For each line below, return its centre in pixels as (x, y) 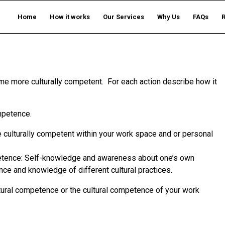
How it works (70, 17)
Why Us (168, 17)
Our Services (124, 17)
